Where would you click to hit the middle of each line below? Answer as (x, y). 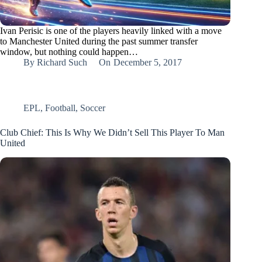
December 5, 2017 (147, 63)
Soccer (93, 108)
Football (60, 108)
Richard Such (62, 63)
